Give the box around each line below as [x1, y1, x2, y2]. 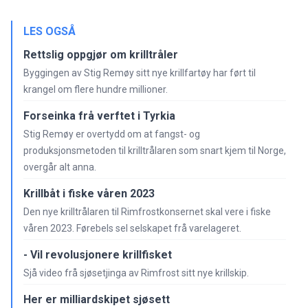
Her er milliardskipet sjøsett [23, 292, 170, 306]
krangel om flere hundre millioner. [23, 83, 168, 95]
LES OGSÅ [23, 24, 76, 38]
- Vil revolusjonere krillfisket [23, 247, 172, 261]
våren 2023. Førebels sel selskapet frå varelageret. [23, 222, 241, 234]
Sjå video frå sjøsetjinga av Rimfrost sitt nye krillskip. [23, 267, 249, 278]
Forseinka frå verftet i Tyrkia [23, 109, 175, 122]
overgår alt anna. [23, 161, 96, 173]
